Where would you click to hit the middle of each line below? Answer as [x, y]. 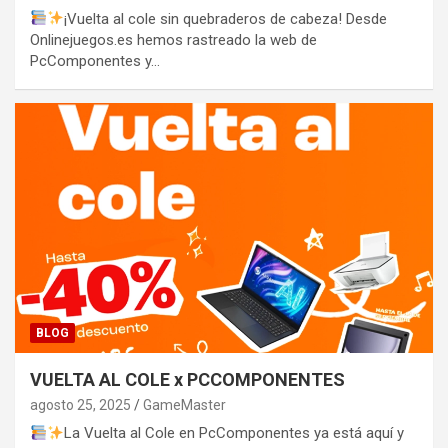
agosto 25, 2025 [80, 405]
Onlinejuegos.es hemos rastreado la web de [173, 39]
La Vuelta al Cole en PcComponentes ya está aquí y [234, 433]
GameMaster [184, 405]
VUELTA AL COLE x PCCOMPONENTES [187, 380]
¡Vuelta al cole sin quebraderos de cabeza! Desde [226, 18]
